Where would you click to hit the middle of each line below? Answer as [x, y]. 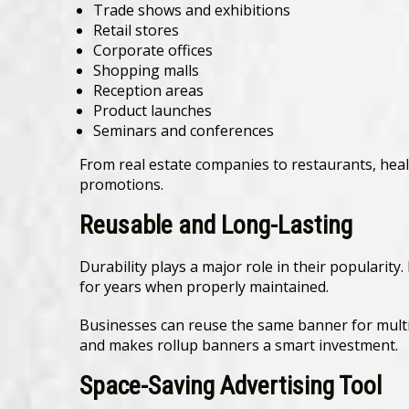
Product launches [152, 111]
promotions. [121, 185]
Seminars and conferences [184, 131]
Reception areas [148, 91]
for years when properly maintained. [204, 287]
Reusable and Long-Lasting [216, 225]
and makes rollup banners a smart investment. [239, 346]
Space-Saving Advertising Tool [231, 386]
